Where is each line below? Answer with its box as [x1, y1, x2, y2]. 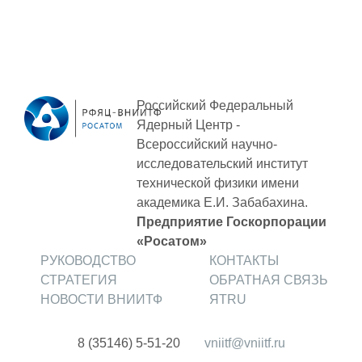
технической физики [137, 176, 262, 190]
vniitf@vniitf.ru [204, 336, 285, 350]
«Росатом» [137, 234, 208, 248]
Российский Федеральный [137, 99, 294, 112]
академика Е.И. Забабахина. [137, 196, 309, 209]
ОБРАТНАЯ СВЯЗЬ [209, 273, 328, 287]
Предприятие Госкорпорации [137, 215, 327, 229]
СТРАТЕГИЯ [40, 273, 117, 287]
